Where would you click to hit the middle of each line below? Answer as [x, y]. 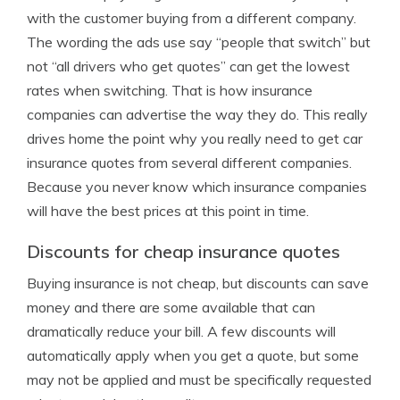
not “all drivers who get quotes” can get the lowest [188, 66]
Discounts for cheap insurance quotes [183, 251]
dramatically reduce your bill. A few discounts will [181, 331]
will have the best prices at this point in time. [168, 211]
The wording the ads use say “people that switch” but [199, 42]
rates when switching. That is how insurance [170, 90]
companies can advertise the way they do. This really [197, 114]
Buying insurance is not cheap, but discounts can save [198, 283]
